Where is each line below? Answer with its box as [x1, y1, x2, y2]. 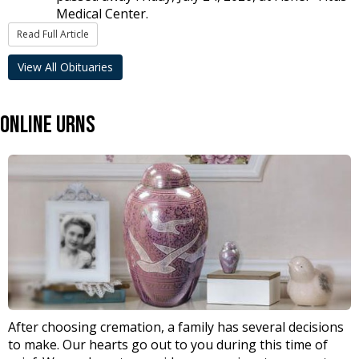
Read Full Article [17, 26, 89, 41]
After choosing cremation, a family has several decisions [8, 318, 344, 337]
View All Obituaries [18, 58, 113, 75]
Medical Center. [56, 4, 148, 22]
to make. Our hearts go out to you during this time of [8, 336, 328, 354]
